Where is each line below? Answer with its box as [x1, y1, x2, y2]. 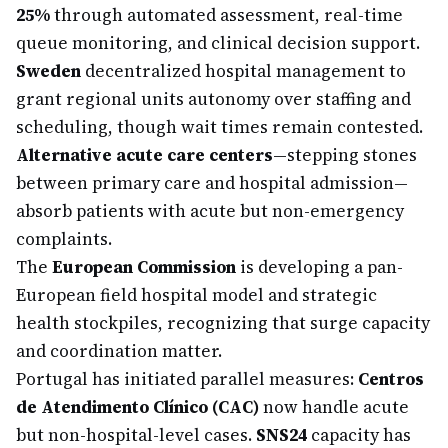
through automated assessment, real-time [50, 3, 403, 27]
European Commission [52, 255, 236, 279]
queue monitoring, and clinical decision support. [16, 31, 420, 55]
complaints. [16, 227, 112, 251]
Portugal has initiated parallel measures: [16, 367, 358, 391]
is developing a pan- [236, 255, 403, 279]
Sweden [16, 59, 81, 83]
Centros [358, 367, 424, 391]
